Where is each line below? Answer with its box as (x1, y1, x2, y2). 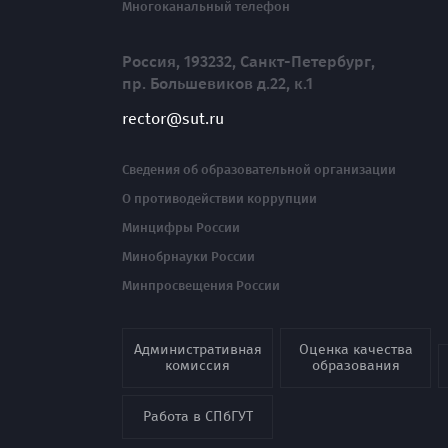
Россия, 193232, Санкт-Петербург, (122, 51, 375, 71)
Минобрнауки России (122, 248, 255, 264)
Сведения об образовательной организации (122, 161, 396, 177)
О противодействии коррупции (122, 190, 317, 206)
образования (311, 356, 400, 374)
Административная (133, 340, 262, 358)
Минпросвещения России (122, 277, 280, 293)
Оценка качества (298, 340, 413, 358)
